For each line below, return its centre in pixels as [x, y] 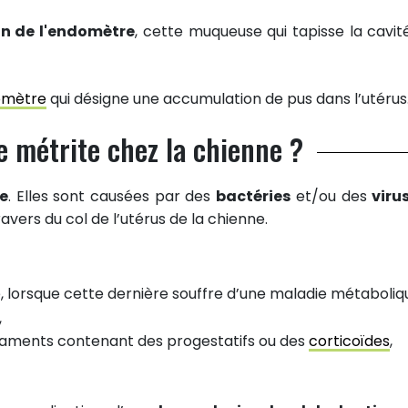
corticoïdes [349, 341]
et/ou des [331, 196]
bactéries [254, 196]
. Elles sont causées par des [112, 196]
